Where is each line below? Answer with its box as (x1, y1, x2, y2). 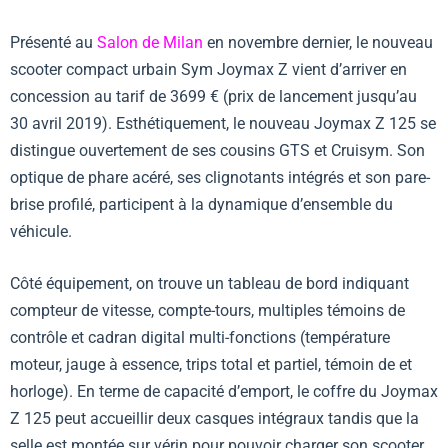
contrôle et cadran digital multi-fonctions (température (10, 328, 390, 348)
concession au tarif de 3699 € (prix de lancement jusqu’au (10, 86, 417, 106)
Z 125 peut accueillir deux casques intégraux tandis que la (10, 409, 419, 429)
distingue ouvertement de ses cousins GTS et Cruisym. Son (10, 140, 425, 160)
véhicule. (10, 221, 72, 241)
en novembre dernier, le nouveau (207, 32, 433, 52)
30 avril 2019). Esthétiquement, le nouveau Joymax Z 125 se (10, 113, 436, 133)
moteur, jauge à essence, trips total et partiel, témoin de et (10, 355, 412, 375)
